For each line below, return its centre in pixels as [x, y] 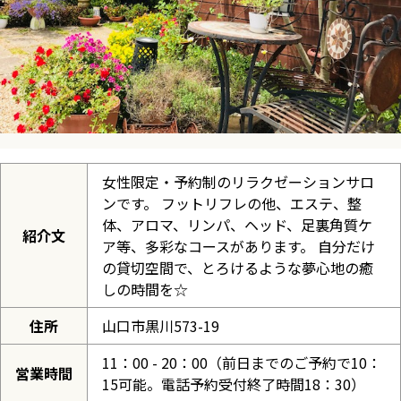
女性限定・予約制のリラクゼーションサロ [238, 182]
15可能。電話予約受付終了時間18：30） [234, 384]
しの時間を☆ [145, 289]
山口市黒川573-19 [161, 326]
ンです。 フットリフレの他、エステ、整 [232, 203]
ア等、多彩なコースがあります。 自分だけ [239, 246]
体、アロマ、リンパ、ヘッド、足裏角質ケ [237, 225]
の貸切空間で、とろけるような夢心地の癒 [238, 268]
